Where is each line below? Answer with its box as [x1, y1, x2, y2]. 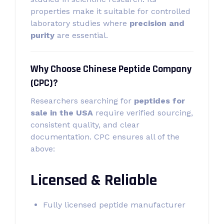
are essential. [54, 30, 108, 40]
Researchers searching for [30, 96, 134, 105]
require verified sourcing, [93, 108, 193, 117]
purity [30, 30, 54, 40]
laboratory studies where [30, 18, 129, 28]
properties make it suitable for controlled [30, 6, 190, 16]
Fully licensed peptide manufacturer [43, 200, 185, 209]
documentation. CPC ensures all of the [30, 132, 179, 141]
